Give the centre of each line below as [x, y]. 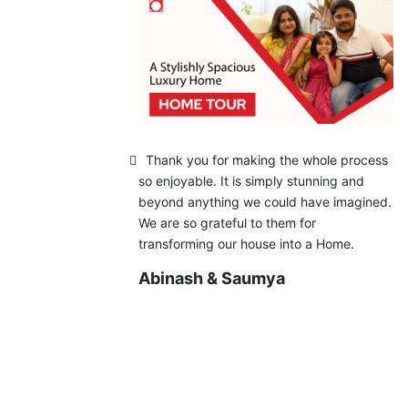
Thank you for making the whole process [267, 159]
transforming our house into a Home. [246, 243]
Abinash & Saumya [212, 278]
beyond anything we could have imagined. [265, 201]
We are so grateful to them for [227, 222]
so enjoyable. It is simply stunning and [251, 180]
